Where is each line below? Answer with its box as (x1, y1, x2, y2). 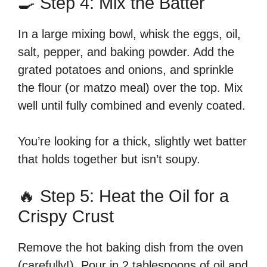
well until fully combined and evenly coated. (18, 98, 246, 112)
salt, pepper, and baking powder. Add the (18, 45, 234, 58)
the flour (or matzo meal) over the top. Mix (18, 80, 243, 94)
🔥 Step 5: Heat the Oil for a (18, 186, 229, 206)
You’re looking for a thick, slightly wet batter (18, 134, 247, 148)
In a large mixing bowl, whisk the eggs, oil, (18, 27, 241, 41)
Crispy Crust (18, 206, 114, 226)
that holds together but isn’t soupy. (18, 152, 200, 166)
